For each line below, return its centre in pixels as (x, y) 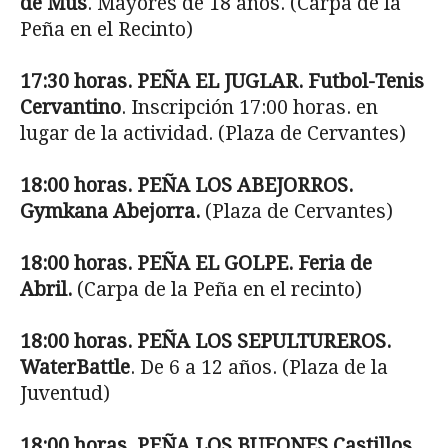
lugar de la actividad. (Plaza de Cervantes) (213, 133)
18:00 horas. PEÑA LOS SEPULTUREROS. (205, 341)
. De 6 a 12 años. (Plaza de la (259, 367)
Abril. (48, 289)
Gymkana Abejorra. (112, 211)
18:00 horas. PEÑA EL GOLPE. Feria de (196, 263)
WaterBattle (75, 367)
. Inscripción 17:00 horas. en (249, 107)
